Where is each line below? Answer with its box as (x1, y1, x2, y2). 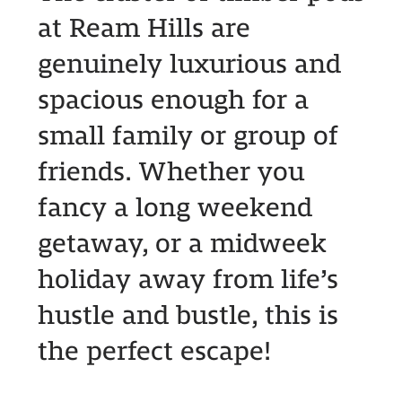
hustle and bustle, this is (37, 301, 338, 330)
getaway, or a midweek (37, 230, 327, 258)
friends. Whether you (37, 158, 304, 187)
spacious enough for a (37, 86, 309, 115)
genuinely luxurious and (37, 50, 341, 79)
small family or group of (37, 122, 338, 151)
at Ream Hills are (37, 14, 250, 43)
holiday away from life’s (37, 266, 338, 294)
